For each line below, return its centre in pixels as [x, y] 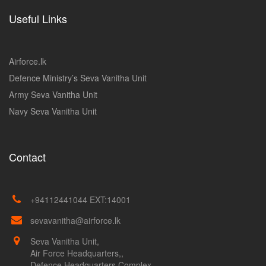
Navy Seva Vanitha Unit [53, 111]
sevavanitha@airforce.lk [75, 220]
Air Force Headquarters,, [77, 253]
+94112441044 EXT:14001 [80, 199]
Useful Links [38, 18]
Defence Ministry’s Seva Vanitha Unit [78, 77]
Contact [27, 156]
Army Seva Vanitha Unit [53, 94]
